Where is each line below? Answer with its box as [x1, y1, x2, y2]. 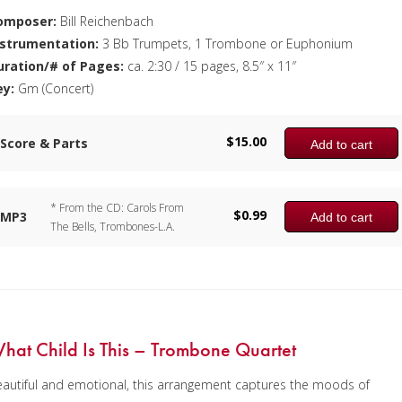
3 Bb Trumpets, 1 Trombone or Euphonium [99, 34, 354, 52]
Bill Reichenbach [57, 12, 154, 30]
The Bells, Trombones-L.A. [50, 218, 176, 234]
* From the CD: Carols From [50, 199, 185, 215]
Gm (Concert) [14, 79, 94, 97]
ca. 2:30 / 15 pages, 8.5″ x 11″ [124, 57, 297, 74]
